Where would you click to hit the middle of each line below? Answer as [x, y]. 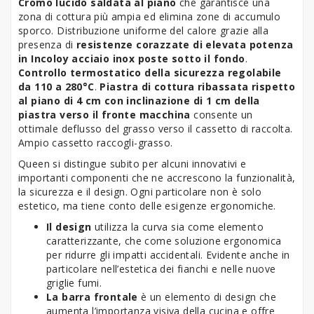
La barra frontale [92, 296]
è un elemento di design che [207, 296]
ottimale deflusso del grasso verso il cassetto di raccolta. [156, 128]
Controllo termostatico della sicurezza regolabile [150, 72]
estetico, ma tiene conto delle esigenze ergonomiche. [147, 205]
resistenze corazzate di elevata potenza [185, 44]
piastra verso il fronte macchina [104, 114]
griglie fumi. [74, 282]
